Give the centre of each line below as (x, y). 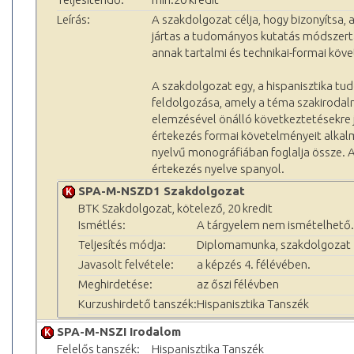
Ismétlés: (102, 224)
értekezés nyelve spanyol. (218, 168)
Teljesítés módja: (122, 244)
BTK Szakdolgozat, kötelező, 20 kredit (175, 208)
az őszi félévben (238, 284)
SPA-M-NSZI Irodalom (119, 331)
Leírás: (73, 19)
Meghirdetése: (115, 284)
